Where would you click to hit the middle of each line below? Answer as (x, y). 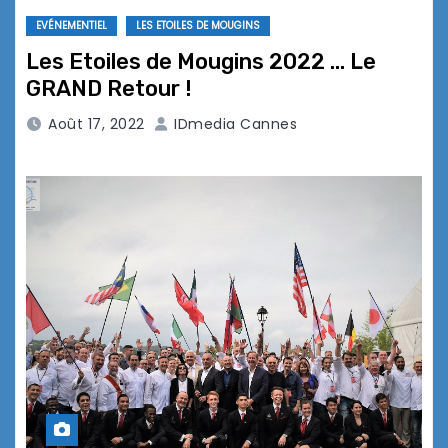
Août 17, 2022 (96, 124)
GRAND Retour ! (109, 89)
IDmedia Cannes (233, 124)
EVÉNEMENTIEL (71, 26)
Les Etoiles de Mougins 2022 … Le (201, 62)
